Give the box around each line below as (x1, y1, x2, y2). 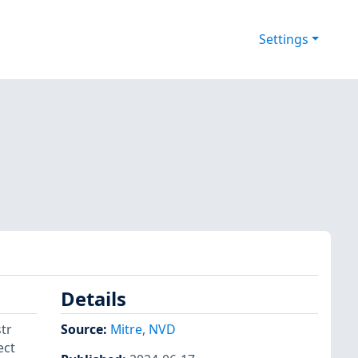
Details (61, 286, 126, 312)
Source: (61, 320, 110, 338)
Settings (258, 30, 308, 49)
